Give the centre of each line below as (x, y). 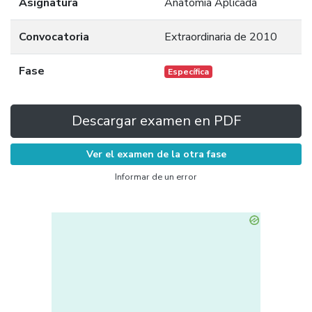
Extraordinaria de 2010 (221, 37)
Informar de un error (156, 177)
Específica (188, 72)
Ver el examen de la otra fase (156, 154)
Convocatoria (54, 37)
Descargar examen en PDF (156, 121)
